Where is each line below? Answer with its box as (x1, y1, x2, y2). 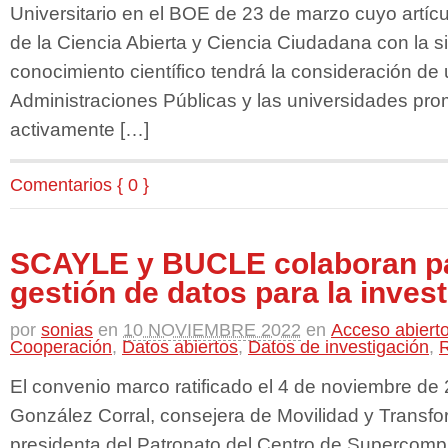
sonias (41, 319, 93, 340)
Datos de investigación (248, 336, 429, 357)
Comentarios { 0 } (10, 174, 149, 195)
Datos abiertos (122, 336, 238, 357)
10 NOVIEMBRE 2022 (123, 319, 301, 340)
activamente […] (10, 118, 149, 141)
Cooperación (10, 336, 112, 357)
